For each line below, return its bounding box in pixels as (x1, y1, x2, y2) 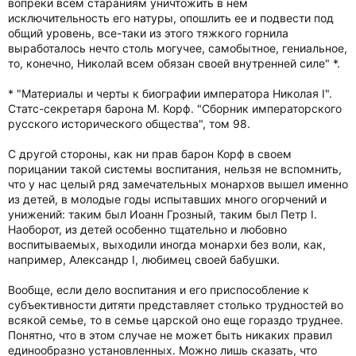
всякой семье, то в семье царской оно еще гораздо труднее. (8, 313, 343, 327)
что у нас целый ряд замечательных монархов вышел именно (8, 177, 348, 191)
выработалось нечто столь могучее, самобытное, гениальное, (8, 41, 347, 55)
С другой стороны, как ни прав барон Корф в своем (8, 147, 292, 161)
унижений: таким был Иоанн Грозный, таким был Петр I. (8, 207, 317, 221)
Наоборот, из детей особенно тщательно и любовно (8, 222, 287, 236)
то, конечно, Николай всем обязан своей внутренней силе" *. (8, 56, 340, 70)
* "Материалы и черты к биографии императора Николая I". (8, 87, 332, 100)
